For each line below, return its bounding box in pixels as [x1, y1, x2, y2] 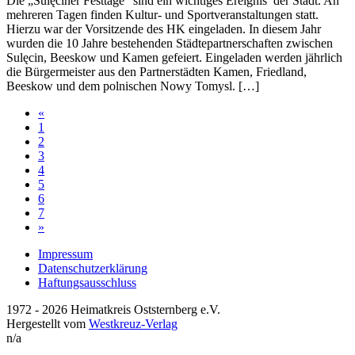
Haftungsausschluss [38, 276, 136, 290]
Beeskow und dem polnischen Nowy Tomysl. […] [6, 79, 259, 94]
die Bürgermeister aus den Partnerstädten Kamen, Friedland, [6, 65, 307, 79]
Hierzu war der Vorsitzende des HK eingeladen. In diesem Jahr [6, 22, 321, 36]
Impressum [38, 247, 93, 261]
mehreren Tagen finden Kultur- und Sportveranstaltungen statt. [6, 8, 319, 22]
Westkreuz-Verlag [89, 317, 177, 331]
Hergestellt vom [6, 317, 89, 331]
